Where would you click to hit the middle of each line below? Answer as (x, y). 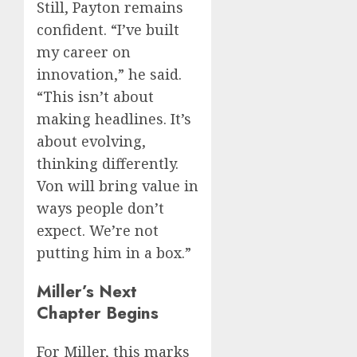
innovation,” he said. (109, 75)
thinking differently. (108, 164)
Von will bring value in (118, 186)
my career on (84, 52)
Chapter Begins (98, 313)
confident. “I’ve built (108, 30)
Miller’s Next (87, 292)
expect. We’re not (98, 231)
